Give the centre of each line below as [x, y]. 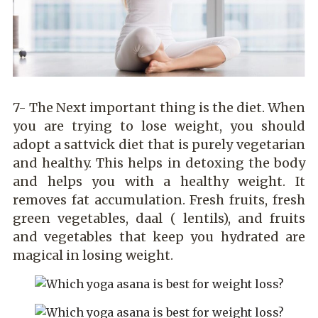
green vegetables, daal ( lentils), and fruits [159, 219]
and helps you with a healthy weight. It [159, 182]
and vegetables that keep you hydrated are [159, 237]
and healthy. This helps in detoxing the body [159, 163]
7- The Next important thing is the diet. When [159, 108]
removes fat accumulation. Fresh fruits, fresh [159, 200]
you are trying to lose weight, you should [159, 126]
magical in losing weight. [93, 256]
